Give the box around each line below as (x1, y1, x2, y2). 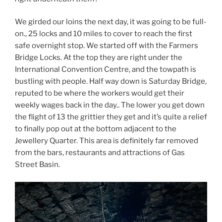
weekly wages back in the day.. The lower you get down (15, 101, 205, 110)
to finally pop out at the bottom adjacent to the (15, 124, 176, 134)
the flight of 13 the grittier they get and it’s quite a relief (15, 112, 207, 122)
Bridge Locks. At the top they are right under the (15, 53, 182, 62)
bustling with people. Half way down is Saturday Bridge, (15, 77, 207, 86)
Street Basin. (15, 160, 60, 169)
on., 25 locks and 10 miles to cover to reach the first (15, 29, 192, 39)
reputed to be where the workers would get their (15, 89, 184, 98)
